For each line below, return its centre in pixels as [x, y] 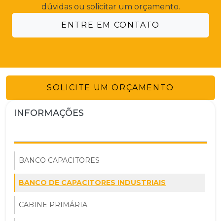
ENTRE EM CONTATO [110, 25]
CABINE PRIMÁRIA [53, 204]
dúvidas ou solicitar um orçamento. [110, 6]
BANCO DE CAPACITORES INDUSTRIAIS [92, 182]
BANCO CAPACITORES [59, 160]
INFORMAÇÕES [49, 113]
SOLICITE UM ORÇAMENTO [110, 87]
